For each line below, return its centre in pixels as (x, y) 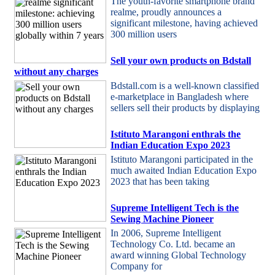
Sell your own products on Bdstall (181, 60)
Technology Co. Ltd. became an (173, 244)
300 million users (144, 34)
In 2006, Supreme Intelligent (166, 233)
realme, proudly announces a (166, 12)
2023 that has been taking (160, 181)
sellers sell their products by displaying (185, 108)
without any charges (56, 72)
